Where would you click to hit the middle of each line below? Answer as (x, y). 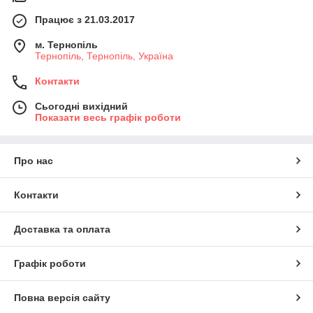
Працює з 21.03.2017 (85, 20)
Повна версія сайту (62, 298)
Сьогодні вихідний (81, 107)
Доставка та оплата (62, 230)
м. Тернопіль (66, 45)
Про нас (34, 161)
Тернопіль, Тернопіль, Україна (104, 56)
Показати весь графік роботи (108, 118)
